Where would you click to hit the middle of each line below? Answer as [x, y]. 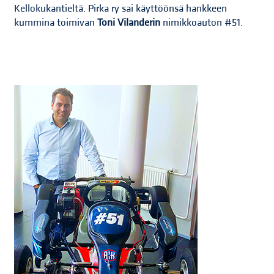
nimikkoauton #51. [203, 22]
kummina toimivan [56, 22]
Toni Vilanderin [129, 22]
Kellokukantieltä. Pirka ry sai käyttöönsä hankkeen [121, 8]
